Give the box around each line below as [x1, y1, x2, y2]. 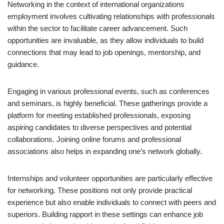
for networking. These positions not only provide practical [7, 186, 192, 194]
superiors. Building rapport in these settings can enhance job [7, 210, 203, 218]
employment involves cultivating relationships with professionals [7, 12, 215, 20]
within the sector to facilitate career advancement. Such [7, 24, 187, 32]
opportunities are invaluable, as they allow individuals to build [7, 36, 203, 44]
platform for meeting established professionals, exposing [7, 111, 190, 119]
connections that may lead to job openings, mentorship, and [7, 48, 200, 56]
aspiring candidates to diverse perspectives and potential [7, 123, 191, 131]
